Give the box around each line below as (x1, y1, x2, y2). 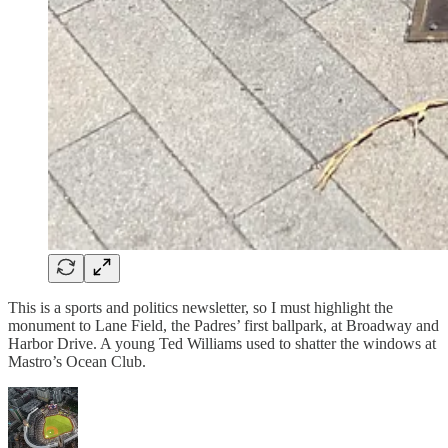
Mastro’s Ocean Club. (8, 352, 146, 370)
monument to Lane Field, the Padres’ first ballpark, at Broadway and (8, 316, 439, 334)
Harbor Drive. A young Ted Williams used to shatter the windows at (8, 334, 436, 352)
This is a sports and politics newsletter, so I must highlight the (8, 298, 393, 316)
